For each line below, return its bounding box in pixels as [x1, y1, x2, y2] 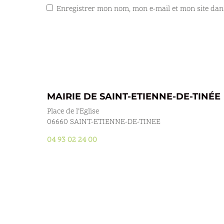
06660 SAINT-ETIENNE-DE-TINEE [47, 117, 161, 128]
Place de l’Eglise [47, 106, 99, 117]
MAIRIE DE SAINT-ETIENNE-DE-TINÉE [47, 91, 221, 102]
